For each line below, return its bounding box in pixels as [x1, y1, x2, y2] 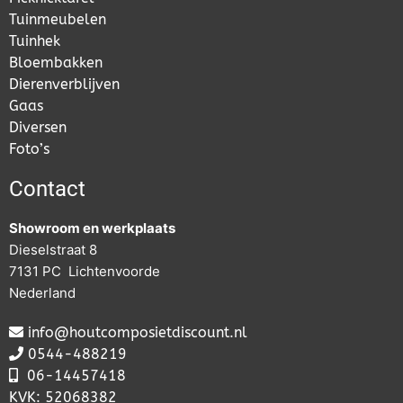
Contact [9, 176, 85, 202]
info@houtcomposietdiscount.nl [28, 324, 247, 342]
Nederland [9, 284, 76, 302]
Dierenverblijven [9, 76, 120, 94]
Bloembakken [9, 54, 103, 72]
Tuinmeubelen [9, 11, 106, 29]
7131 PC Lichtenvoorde [9, 263, 160, 281]
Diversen [9, 119, 67, 137]
